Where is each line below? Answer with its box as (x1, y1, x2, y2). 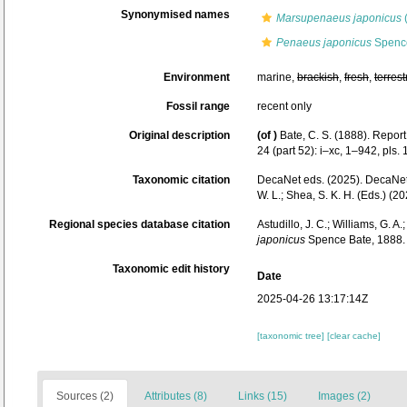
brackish (297, 71, 339, 84)
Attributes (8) (144, 390, 207, 403)
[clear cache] (327, 331, 381, 342)
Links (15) (238, 390, 287, 403)
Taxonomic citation (133, 174, 230, 187)
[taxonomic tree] (257, 331, 327, 342)
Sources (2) (56, 390, 114, 403)
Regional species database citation (49, 218, 230, 232)
